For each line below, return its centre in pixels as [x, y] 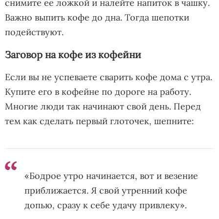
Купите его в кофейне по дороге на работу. [98, 91]
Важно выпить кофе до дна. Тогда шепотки [97, 17]
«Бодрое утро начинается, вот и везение [111, 175]
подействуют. [34, 32]
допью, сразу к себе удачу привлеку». [106, 205]
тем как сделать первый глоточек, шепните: [99, 121]
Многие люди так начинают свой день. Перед [103, 106]
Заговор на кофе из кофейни [73, 54]
